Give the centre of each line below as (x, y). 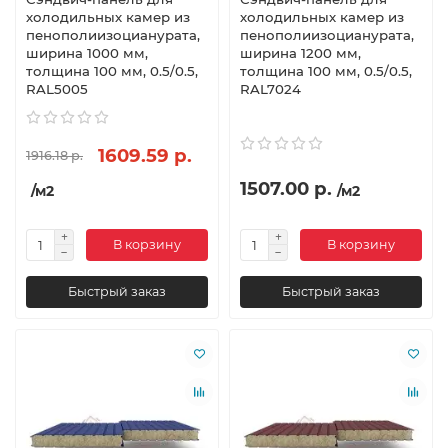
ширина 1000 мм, (87, 52)
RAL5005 (57, 88)
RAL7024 (270, 88)
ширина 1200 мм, (300, 52)
